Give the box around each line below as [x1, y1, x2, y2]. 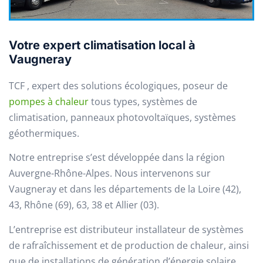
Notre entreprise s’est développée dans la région [9, 151, 225, 164]
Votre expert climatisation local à [9, 38, 195, 53]
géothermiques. [9, 127, 79, 140]
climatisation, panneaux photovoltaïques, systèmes [9, 111, 236, 124]
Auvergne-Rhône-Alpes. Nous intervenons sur [9, 167, 211, 180]
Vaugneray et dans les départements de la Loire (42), [9, 183, 241, 196]
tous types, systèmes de [89, 95, 197, 109]
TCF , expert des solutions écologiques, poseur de [9, 79, 228, 93]
